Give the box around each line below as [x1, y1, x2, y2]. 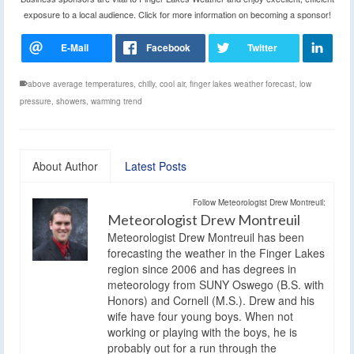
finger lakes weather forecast [190, 77, 295, 89]
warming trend [91, 95, 142, 107]
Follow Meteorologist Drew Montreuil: [193, 196, 326, 208]
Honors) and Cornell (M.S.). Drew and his [107, 292, 314, 308]
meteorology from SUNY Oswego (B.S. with [107, 276, 324, 292]
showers [56, 95, 86, 107]
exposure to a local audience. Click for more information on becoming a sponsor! [23, 7, 331, 21]
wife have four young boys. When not [107, 307, 293, 324]
